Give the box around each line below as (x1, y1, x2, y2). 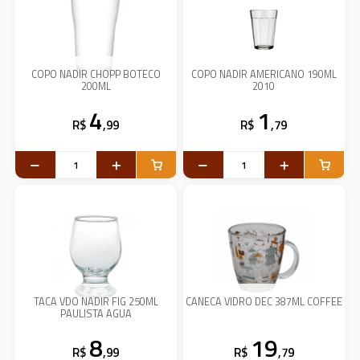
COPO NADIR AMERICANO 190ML (190, 67, 337, 83)
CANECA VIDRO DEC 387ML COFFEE (185, 294, 342, 310)
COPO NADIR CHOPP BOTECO (31, 67, 161, 83)
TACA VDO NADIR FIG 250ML (33, 294, 158, 310)
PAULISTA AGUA (59, 306, 132, 322)
